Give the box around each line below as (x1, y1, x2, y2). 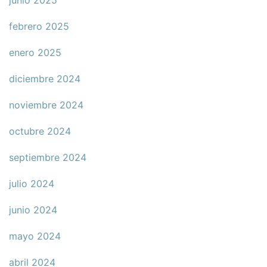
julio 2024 (9, 178, 54, 190)
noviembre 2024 (9, 99, 83, 111)
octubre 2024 (9, 125, 71, 138)
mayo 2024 (9, 230, 61, 243)
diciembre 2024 (9, 73, 80, 85)
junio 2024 (9, 204, 57, 216)
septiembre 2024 (9, 151, 86, 164)
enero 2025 (9, 46, 61, 59)
